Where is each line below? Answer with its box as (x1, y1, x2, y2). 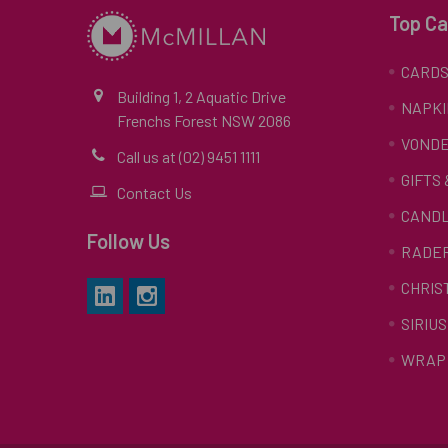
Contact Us (117, 183, 192, 202)
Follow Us (87, 229, 170, 253)
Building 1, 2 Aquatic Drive (117, 87, 286, 106)
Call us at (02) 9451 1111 (117, 147, 260, 166)
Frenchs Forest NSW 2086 (117, 111, 291, 130)
